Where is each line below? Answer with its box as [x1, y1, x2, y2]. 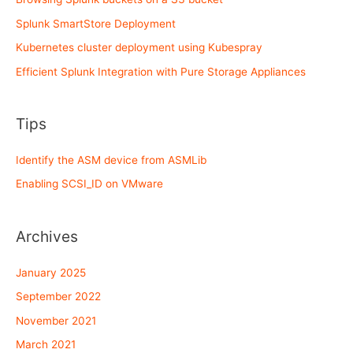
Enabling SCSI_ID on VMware [16, 177, 163, 191]
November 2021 [16, 314, 96, 327]
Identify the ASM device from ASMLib [16, 153, 206, 166]
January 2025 [16, 266, 86, 279]
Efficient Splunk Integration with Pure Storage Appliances [16, 65, 306, 78]
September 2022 [16, 290, 101, 303]
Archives [16, 226, 78, 246]
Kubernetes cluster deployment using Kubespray [16, 41, 262, 54]
